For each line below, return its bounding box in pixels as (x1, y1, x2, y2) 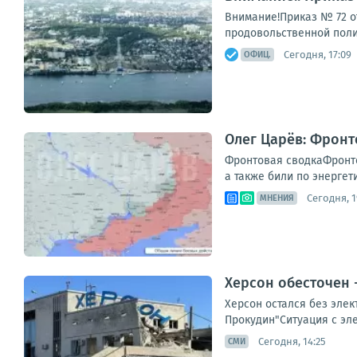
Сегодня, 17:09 (284, 48, 351, 61)
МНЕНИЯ (260, 193, 294, 203)
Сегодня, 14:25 (258, 335, 326, 347)
